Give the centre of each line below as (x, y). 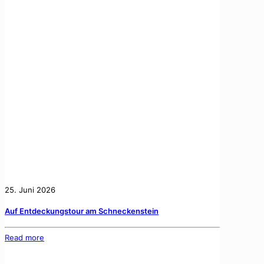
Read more (24, 237)
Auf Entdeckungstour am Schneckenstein (82, 211)
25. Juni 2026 (30, 189)
